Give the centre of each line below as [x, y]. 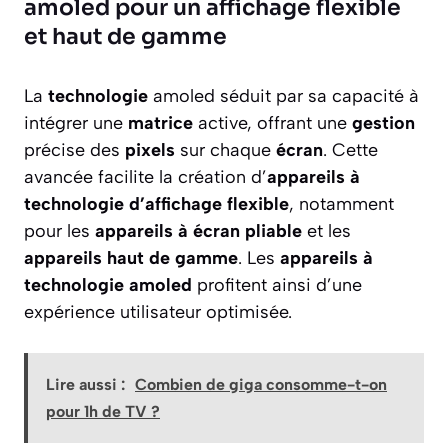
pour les [59, 231]
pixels [150, 150]
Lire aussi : [85, 385]
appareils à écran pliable [198, 231]
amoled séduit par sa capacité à [283, 96]
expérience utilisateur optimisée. [158, 312]
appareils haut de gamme [131, 258]
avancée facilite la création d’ [145, 177]
